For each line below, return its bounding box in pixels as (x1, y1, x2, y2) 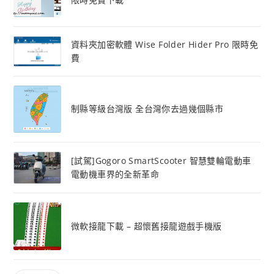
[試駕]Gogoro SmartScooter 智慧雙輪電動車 (70, 155, 251, 167)
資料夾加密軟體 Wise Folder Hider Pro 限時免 (70, 38, 259, 50)
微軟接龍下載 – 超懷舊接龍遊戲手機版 (70, 220, 222, 232)
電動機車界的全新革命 (70, 168, 159, 180)
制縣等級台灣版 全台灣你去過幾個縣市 (70, 103, 224, 115)
